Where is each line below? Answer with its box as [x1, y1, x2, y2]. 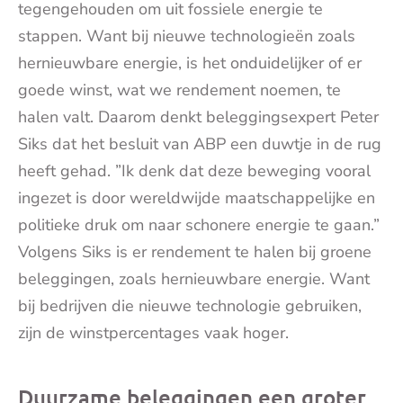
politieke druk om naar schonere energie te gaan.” [18, 213, 380, 236]
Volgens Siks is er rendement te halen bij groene [18, 240, 372, 263]
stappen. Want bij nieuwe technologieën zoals [18, 24, 355, 47]
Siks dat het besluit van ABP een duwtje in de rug [18, 132, 381, 155]
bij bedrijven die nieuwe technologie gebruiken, [18, 294, 362, 317]
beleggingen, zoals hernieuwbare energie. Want [18, 267, 370, 290]
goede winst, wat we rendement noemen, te [18, 78, 341, 101]
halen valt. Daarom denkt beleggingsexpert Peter [18, 105, 379, 128]
